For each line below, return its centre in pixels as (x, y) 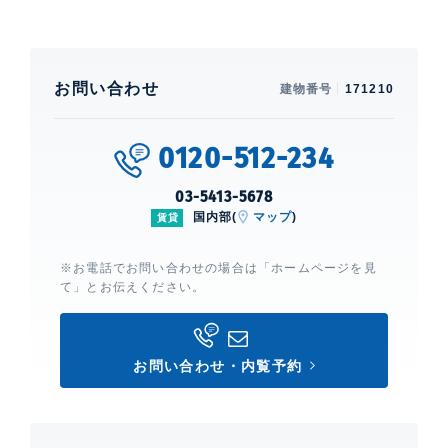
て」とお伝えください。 (133, 286)
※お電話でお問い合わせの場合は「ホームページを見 (218, 267)
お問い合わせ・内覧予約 (218, 365)
